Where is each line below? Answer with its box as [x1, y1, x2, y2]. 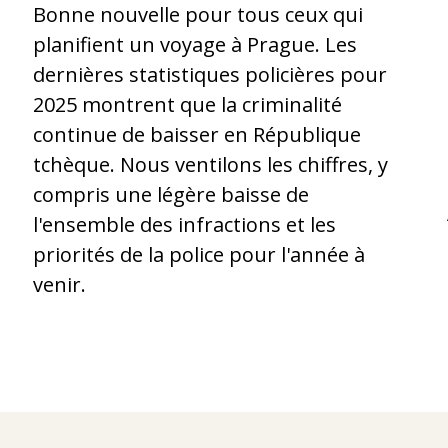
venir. [33, 270, 87, 298]
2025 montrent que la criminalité [33, 90, 343, 118]
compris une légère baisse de [33, 180, 310, 208]
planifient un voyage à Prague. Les [33, 30, 358, 58]
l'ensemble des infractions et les [33, 210, 337, 238]
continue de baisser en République [33, 120, 362, 148]
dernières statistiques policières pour [33, 60, 388, 88]
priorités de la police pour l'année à [33, 240, 366, 268]
